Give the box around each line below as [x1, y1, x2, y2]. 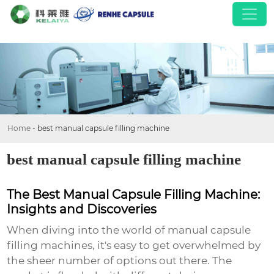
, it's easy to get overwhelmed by [92, 239, 261, 252]
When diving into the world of [7, 224, 168, 237]
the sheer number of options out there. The [7, 254, 232, 267]
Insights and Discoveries [7, 202, 157, 217]
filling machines [7, 239, 93, 252]
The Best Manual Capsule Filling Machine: [7, 187, 261, 202]
